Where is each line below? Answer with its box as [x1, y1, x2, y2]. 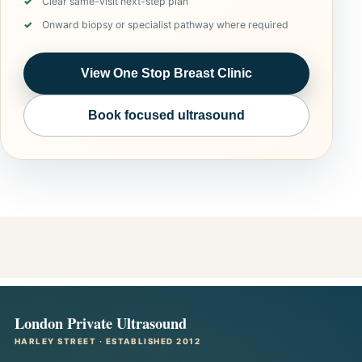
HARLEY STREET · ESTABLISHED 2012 [14, 336, 201, 346]
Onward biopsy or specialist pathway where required [42, 18, 288, 31]
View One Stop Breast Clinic [81, 65, 253, 80]
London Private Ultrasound [14, 312, 187, 335]
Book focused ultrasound [88, 107, 246, 122]
